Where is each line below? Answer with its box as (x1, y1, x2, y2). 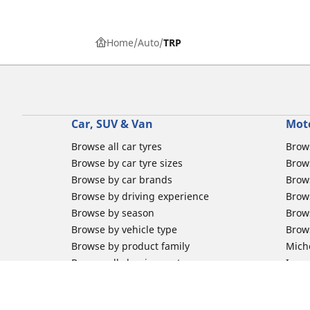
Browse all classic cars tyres (71, 255, 200, 269)
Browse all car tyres (71, 139, 162, 153)
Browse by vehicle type (71, 222, 177, 236)
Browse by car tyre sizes (71, 156, 183, 170)
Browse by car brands (71, 172, 172, 186)
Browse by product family (71, 239, 190, 253)
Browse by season (71, 206, 154, 219)
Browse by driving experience (71, 189, 209, 203)
